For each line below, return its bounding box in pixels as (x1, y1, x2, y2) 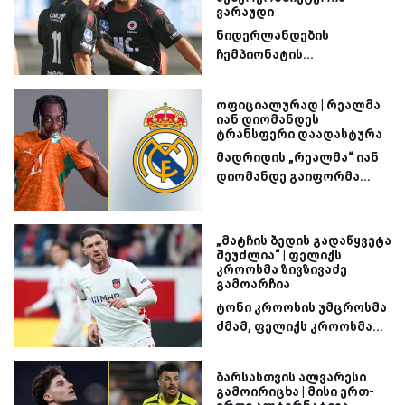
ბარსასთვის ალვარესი (216, 370, 366, 384)
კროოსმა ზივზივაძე (216, 262, 347, 278)
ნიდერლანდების (216, 28, 329, 43)
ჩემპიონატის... (216, 47, 314, 62)
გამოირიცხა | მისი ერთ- (216, 384, 374, 399)
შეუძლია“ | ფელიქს (216, 248, 342, 263)
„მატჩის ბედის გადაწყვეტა (216, 233, 391, 249)
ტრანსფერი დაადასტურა (216, 126, 382, 141)
